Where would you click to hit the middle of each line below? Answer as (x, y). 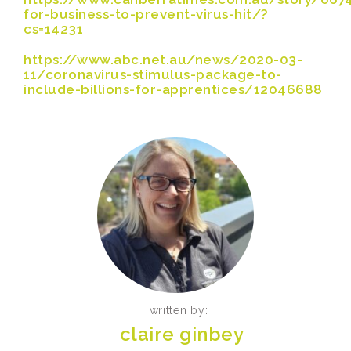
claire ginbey (182, 335)
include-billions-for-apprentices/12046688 (173, 89)
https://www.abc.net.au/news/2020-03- (163, 60)
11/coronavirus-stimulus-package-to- (153, 74)
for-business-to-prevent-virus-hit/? (146, 14)
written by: (179, 311)
